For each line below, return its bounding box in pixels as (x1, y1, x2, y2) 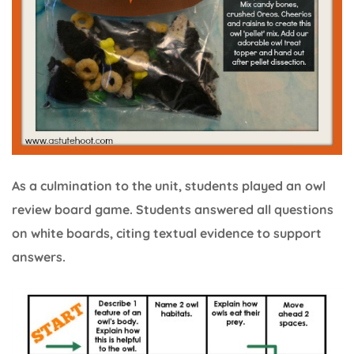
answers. (12, 249, 66, 265)
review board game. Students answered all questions (12, 201, 333, 218)
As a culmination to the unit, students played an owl (12, 178, 326, 194)
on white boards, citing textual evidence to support (12, 225, 322, 242)
